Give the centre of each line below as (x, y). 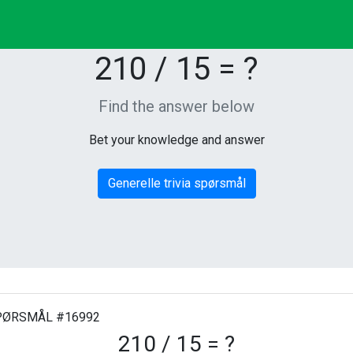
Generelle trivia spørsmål (176, 183)
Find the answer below (176, 106)
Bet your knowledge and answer (176, 140)
